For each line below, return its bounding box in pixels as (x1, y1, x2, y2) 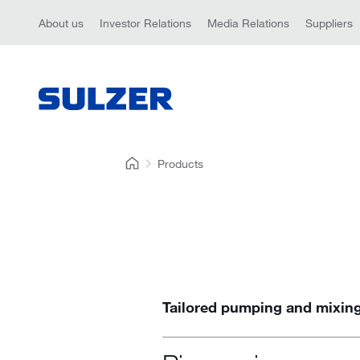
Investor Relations (100, 15, 191, 30)
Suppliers (305, 15, 353, 30)
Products (157, 157, 204, 170)
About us (39, 15, 84, 30)
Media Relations (207, 15, 289, 30)
